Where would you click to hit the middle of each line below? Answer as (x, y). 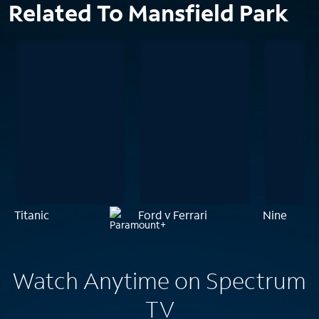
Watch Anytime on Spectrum (159, 280)
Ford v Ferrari (173, 214)
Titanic (32, 214)
